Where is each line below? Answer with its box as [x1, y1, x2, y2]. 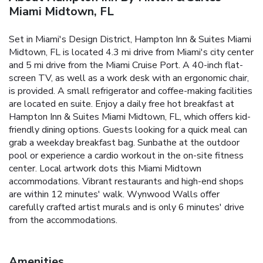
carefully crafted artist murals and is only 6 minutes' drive [9, 200, 244, 214]
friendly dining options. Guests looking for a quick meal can [9, 123, 247, 136]
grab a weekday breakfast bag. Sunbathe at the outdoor [9, 136, 240, 149]
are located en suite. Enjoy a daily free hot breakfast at [9, 97, 234, 110]
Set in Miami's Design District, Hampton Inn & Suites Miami [9, 32, 251, 46]
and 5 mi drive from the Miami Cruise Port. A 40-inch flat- [9, 58, 243, 72]
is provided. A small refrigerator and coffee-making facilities [9, 84, 252, 97]
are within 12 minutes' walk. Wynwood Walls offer [9, 187, 220, 201]
